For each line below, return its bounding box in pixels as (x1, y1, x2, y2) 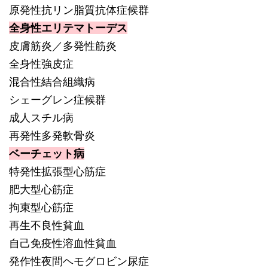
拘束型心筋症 (9, 201, 74, 214)
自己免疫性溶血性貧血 (9, 237, 117, 249)
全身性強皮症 (9, 57, 74, 70)
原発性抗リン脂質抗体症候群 (9, 4, 149, 16)
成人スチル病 (9, 111, 74, 124)
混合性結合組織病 (9, 75, 95, 88)
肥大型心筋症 (9, 183, 74, 196)
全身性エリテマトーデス (9, 22, 127, 34)
